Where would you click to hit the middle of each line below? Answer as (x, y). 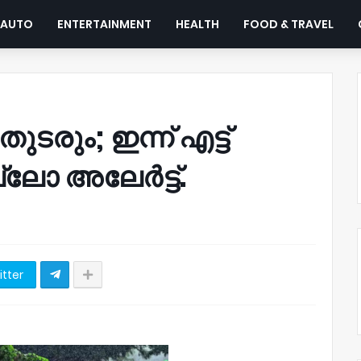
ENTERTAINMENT (105, 24)
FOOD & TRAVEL (289, 24)
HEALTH (198, 24)
